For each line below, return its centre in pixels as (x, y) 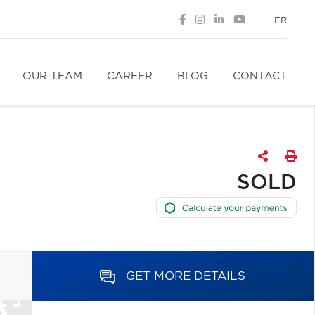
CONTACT (260, 76)
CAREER (130, 76)
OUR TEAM (52, 76)
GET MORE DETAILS (186, 276)
